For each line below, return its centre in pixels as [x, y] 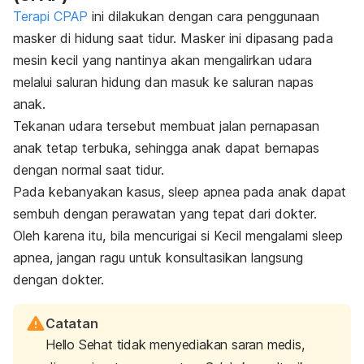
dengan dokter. [58, 280]
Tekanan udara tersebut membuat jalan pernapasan [166, 126]
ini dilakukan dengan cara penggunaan [204, 17]
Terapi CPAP [50, 17]
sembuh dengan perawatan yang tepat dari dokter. [167, 214]
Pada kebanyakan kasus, [91, 192]
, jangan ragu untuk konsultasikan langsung [176, 258]
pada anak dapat [293, 192]
